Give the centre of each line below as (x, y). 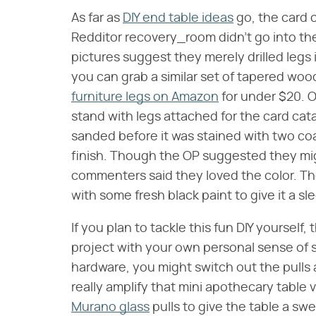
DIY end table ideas (178, 18)
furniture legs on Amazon (145, 97)
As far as (97, 18)
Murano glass (110, 307)
